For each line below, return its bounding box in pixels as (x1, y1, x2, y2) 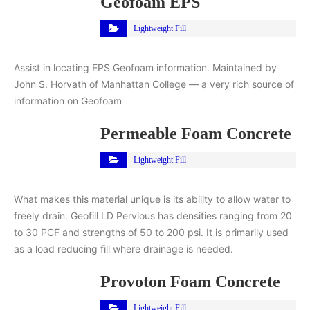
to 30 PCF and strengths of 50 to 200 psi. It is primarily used (14, 226, 289, 238)
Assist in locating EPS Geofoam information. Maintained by (14, 61, 277, 73)
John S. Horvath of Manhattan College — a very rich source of (14, 77, 294, 90)
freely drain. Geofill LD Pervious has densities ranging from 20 (14, 209, 292, 221)
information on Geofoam (14, 94, 122, 107)
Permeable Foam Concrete (100, 124, 291, 143)
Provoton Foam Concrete (100, 272, 280, 291)
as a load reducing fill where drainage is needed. (14, 242, 233, 255)
